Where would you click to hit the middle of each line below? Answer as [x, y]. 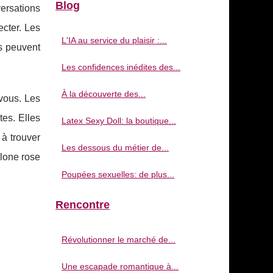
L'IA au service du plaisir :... [114, 40]
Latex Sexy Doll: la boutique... [119, 121]
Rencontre [83, 205]
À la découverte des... [104, 94]
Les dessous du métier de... [115, 147]
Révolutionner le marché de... [119, 239]
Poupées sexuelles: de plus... [118, 174]
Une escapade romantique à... [120, 266]
